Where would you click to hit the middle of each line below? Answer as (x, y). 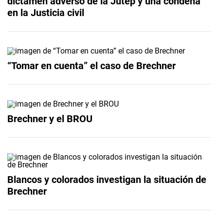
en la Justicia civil (46, 12)
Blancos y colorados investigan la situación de (107, 179)
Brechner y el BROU (50, 118)
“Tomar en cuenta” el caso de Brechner (91, 65)
